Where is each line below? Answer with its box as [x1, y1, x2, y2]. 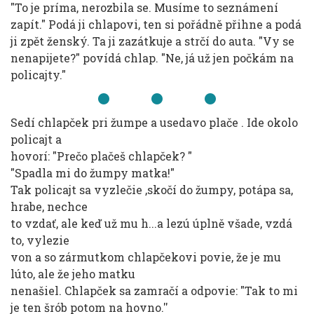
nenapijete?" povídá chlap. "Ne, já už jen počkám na [11, 50, 294, 65]
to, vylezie [11, 233, 69, 247]
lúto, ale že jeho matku [11, 266, 135, 281]
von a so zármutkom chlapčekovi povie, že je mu [11, 250, 281, 264]
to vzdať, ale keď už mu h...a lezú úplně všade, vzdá [11, 216, 292, 231]
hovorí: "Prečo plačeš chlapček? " [11, 149, 192, 163]
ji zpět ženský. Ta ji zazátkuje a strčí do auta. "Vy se [11, 34, 294, 48]
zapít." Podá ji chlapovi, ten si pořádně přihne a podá [11, 17, 301, 32]
